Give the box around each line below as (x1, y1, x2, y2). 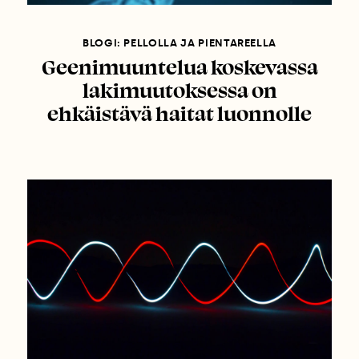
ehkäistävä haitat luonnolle (47, 99, 312, 126)
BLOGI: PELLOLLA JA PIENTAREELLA (82, 36, 277, 49)
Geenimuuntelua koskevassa (41, 53, 318, 79)
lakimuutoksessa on (82, 76, 277, 103)
